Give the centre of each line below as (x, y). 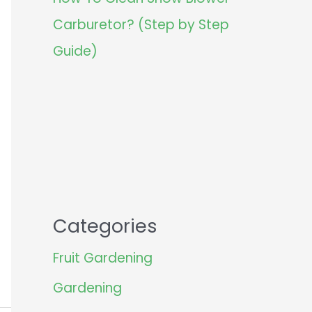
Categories (105, 226)
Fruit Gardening (103, 258)
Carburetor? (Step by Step (141, 25)
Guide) (75, 52)
